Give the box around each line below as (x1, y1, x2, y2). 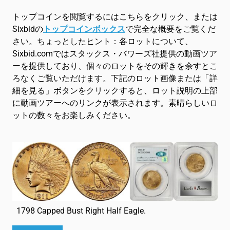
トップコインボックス (43, 24, 125, 34)
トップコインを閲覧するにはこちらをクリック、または (12, 12, 218, 22)
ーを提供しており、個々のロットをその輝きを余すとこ (12, 61, 218, 71)
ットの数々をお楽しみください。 (12, 110, 136, 120)
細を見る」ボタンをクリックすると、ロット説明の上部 (12, 86, 218, 95)
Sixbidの (12, 24, 43, 34)
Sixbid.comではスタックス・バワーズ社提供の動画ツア (12, 49, 217, 59)
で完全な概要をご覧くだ (125, 24, 216, 34)
